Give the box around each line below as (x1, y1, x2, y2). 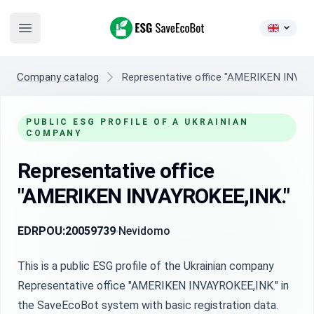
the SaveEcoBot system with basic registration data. (18, 299, 278, 312)
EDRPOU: (18, 224, 65, 238)
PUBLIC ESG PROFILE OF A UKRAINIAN (26, 117, 250, 127)
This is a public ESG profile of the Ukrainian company (18, 259, 274, 273)
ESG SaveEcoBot (109, 18, 194, 31)
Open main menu (24, 28, 105, 42)
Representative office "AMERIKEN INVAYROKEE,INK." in (18, 279, 289, 292)
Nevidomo (118, 224, 170, 238)
